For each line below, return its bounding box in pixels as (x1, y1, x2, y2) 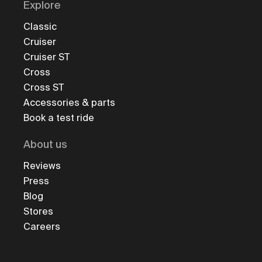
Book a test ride (23, 111, 94, 124)
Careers (23, 220, 60, 233)
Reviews (23, 159, 61, 172)
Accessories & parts (23, 96, 115, 109)
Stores (23, 205, 53, 218)
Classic (23, 20, 57, 33)
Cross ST (23, 81, 64, 94)
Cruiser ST (23, 50, 70, 63)
